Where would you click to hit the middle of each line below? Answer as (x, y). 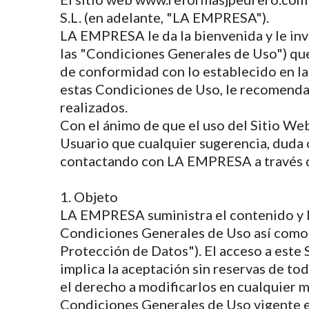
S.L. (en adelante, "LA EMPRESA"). (165, 17)
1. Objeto (89, 197)
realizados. (94, 107)
